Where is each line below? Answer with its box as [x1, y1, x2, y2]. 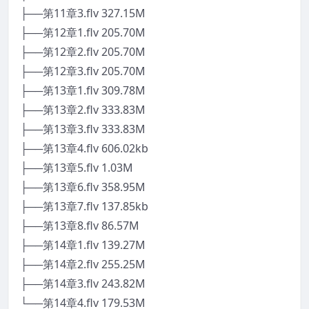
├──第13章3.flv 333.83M [20, 121, 146, 137]
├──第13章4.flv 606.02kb [20, 140, 148, 156]
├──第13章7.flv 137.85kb [20, 198, 148, 214]
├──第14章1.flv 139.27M [20, 237, 146, 252]
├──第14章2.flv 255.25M [20, 256, 146, 272]
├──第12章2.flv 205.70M [20, 43, 146, 59]
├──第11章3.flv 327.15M [20, 5, 146, 21]
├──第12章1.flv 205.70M [20, 24, 146, 40]
